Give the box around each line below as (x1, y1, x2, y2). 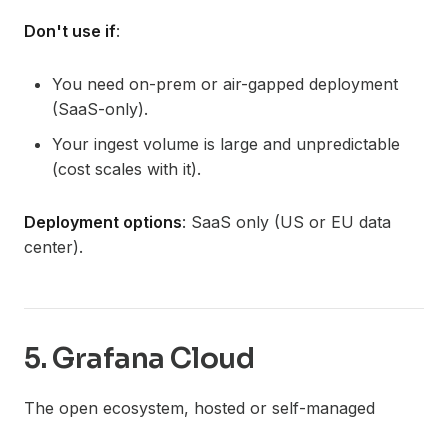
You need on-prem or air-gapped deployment (52, 73, 398, 94)
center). (24, 236, 83, 257)
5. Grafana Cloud (24, 340, 255, 376)
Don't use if (24, 20, 116, 41)
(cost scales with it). (52, 158, 201, 179)
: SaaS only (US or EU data (182, 211, 391, 232)
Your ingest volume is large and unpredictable (52, 133, 400, 154)
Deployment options (24, 211, 182, 232)
